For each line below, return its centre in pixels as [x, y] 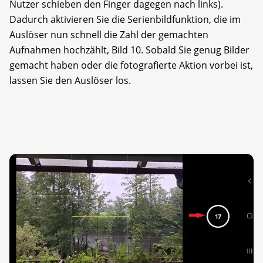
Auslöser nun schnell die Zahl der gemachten [109, 35]
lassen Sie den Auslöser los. [70, 81]
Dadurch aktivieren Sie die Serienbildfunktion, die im [125, 20]
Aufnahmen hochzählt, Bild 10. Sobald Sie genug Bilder [129, 50]
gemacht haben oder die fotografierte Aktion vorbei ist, [131, 65]
